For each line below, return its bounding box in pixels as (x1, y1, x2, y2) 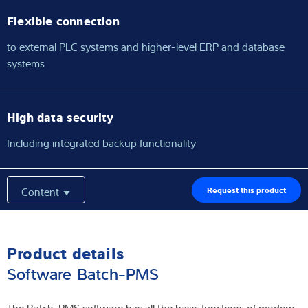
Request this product (207, 184, 286, 195)
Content (21, 184, 63, 199)
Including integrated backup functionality (7, 135, 196, 151)
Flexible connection (7, 12, 120, 29)
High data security (7, 108, 114, 125)
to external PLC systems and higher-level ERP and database (7, 39, 285, 55)
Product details (7, 241, 124, 264)
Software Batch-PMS (7, 261, 159, 285)
